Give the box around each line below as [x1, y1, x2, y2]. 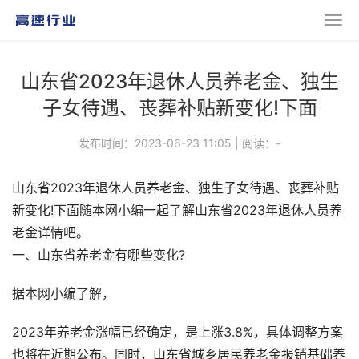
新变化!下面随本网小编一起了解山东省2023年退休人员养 [12, 203, 342, 218]
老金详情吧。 [12, 225, 89, 240]
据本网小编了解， [12, 286, 115, 301]
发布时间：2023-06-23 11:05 [79, 136, 232, 150]
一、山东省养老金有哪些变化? [12, 248, 185, 263]
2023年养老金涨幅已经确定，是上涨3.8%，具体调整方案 [12, 325, 343, 340]
